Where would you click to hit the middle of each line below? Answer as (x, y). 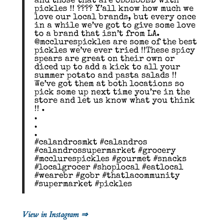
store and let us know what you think (114, 101)
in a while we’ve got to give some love (115, 26)
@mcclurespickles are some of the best (115, 42)
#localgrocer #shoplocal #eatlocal (109, 167)
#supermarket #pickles (83, 184)
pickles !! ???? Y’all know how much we (114, 9)
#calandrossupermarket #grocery (105, 151)
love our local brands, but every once (115, 17)
